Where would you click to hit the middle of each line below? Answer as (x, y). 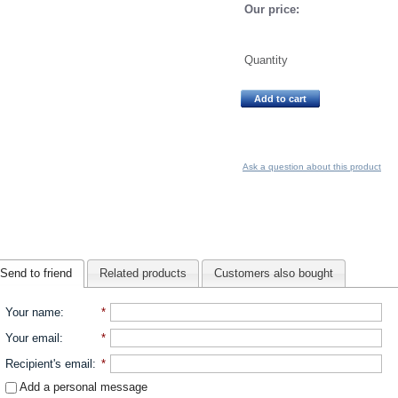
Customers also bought (273, 274)
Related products (143, 274)
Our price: (272, 9)
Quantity (266, 60)
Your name (33, 312)
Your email (33, 338)
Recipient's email (49, 363)
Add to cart (280, 99)
